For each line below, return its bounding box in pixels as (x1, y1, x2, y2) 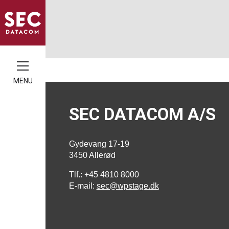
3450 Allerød (68, 150, 116, 159)
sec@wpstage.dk (96, 181, 159, 190)
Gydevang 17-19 (68, 139, 129, 148)
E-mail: (68, 181, 97, 190)
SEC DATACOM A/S (68, 104, 216, 125)
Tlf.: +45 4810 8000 (68, 170, 139, 179)
